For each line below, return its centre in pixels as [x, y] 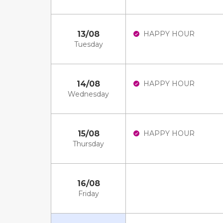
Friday [88, 194]
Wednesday [88, 94]
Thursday [88, 144]
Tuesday [88, 44]
